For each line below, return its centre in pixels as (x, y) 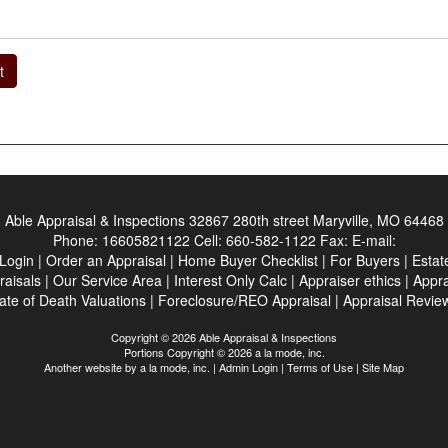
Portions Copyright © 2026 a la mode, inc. (224, 352)
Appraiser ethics (350, 280)
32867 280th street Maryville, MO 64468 (316, 220)
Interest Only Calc (230, 280)
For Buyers (365, 260)
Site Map (383, 367)
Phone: (77, 240)
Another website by (92, 367)
